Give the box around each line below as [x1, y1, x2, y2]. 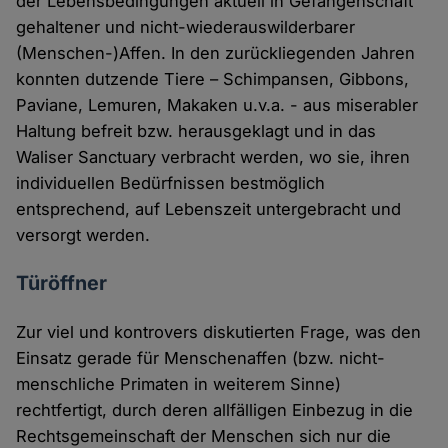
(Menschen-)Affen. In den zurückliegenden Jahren [16, 42, 416, 63]
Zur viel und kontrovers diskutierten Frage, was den [16, 321, 422, 342]
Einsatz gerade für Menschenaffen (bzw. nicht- [16, 347, 386, 368]
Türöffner [16, 270, 108, 295]
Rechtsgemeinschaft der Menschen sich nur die [16, 425, 392, 446]
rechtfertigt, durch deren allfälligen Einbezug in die [16, 399, 414, 420]
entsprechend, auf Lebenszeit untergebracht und [16, 198, 402, 219]
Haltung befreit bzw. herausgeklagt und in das [16, 120, 377, 141]
